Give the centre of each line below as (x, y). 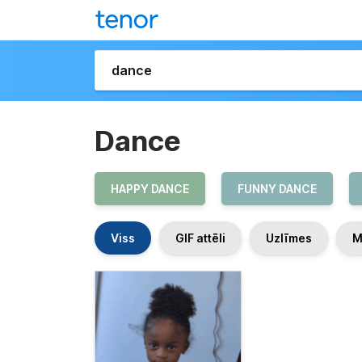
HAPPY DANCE (150, 189)
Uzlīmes (289, 238)
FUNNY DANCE (277, 189)
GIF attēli (200, 238)
